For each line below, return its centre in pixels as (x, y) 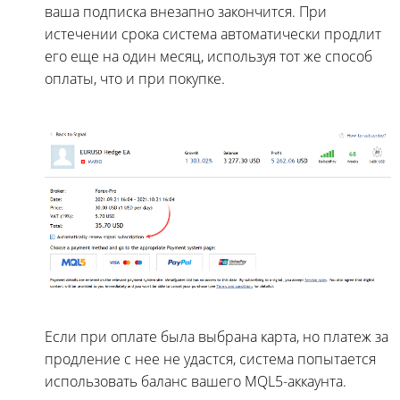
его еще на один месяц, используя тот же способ (208, 56)
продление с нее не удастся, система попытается (210, 359)
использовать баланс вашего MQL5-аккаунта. (196, 382)
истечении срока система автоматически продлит (213, 33)
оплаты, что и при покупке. (135, 78)
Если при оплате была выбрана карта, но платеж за (217, 337)
